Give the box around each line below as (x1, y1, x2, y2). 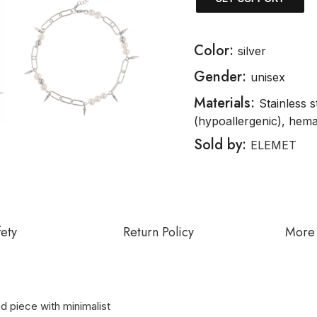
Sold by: (194, 134, 250, 155)
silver (238, 44, 266, 58)
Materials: (194, 93, 259, 113)
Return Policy (123, 223, 194, 241)
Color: (194, 40, 238, 61)
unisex (250, 70, 285, 84)
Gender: (194, 67, 250, 87)
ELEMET (250, 138, 296, 152)
